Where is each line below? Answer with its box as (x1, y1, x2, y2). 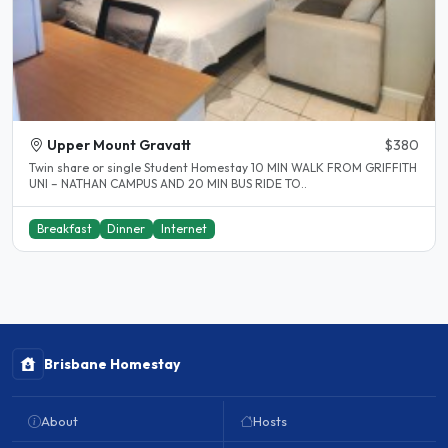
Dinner (107, 221, 146, 237)
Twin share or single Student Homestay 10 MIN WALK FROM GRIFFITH (29, 160, 251, 176)
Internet (160, 221, 207, 237)
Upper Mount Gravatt (47, 136, 191, 155)
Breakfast (36, 221, 92, 237)
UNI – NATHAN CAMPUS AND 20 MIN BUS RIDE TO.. (29, 176, 307, 192)
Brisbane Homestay (44, 355, 180, 374)
